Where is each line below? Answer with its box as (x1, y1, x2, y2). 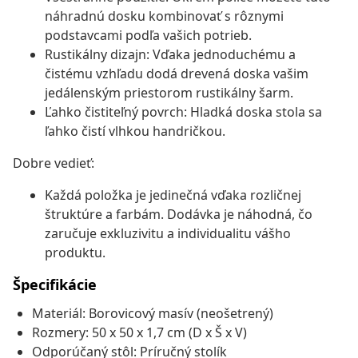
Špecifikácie (13, 275, 97, 295)
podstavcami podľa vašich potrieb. (45, 26, 252, 45)
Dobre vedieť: (13, 154, 94, 173)
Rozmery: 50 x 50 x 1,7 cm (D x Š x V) (32, 324, 247, 342)
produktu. (45, 244, 105, 262)
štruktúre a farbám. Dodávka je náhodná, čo (45, 205, 312, 224)
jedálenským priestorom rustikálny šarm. (45, 84, 293, 102)
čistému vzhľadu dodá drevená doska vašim (45, 65, 308, 83)
